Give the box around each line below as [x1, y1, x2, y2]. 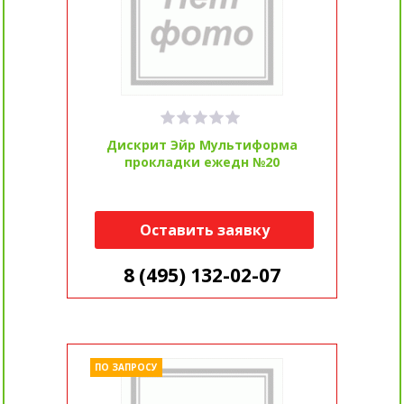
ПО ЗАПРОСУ [94, 361, 158, 374]
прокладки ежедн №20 [124, 153, 280, 171]
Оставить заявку [139, 220, 270, 241]
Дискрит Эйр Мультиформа [106, 136, 298, 154]
